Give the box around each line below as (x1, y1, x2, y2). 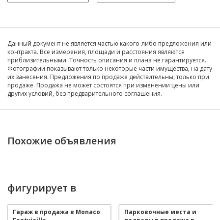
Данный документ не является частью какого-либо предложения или (7, 39, 212, 48)
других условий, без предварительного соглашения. (7, 89, 162, 98)
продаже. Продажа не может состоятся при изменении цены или (7, 81, 199, 89)
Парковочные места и (124, 207, 196, 216)
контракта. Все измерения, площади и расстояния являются (7, 47, 185, 56)
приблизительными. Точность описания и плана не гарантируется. (7, 55, 206, 64)
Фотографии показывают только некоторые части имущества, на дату (7, 64, 212, 73)
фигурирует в (7, 181, 76, 194)
